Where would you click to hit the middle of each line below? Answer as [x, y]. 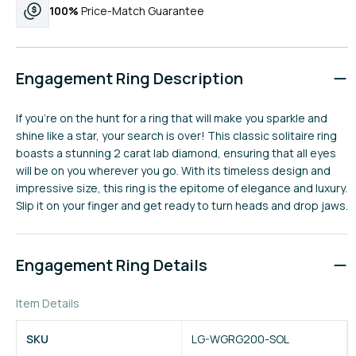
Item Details [48, 303]
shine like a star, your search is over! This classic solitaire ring [176, 135]
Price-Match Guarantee [141, 11]
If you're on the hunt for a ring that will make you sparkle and [172, 118]
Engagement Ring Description [130, 78]
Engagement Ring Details [112, 265]
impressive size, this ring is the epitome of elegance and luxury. [182, 188]
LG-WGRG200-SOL [240, 339]
